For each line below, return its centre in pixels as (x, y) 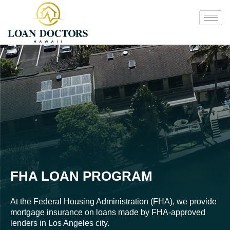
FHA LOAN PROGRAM (81, 176)
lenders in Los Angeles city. (60, 223)
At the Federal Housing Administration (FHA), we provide (113, 202)
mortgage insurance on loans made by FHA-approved (108, 212)
